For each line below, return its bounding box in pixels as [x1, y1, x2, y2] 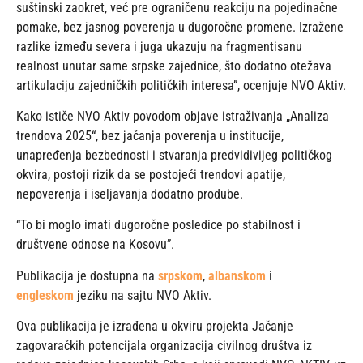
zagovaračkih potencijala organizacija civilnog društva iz [16, 338, 312, 354]
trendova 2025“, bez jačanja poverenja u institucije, [16, 128, 284, 144]
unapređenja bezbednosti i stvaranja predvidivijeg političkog [16, 147, 332, 164]
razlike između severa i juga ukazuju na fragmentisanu [16, 38, 302, 54]
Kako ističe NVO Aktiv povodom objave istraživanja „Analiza [16, 109, 329, 125]
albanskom [208, 267, 266, 284]
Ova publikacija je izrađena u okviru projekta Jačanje [16, 318, 293, 335]
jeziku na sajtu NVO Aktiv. [77, 287, 211, 303]
